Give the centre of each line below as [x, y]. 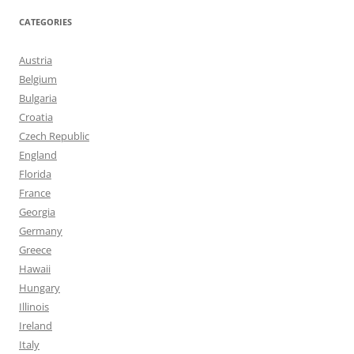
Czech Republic [54, 136]
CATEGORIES [45, 22]
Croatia [36, 117]
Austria [36, 60]
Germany [41, 231]
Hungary [40, 288]
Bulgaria [38, 98]
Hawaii [35, 269]
